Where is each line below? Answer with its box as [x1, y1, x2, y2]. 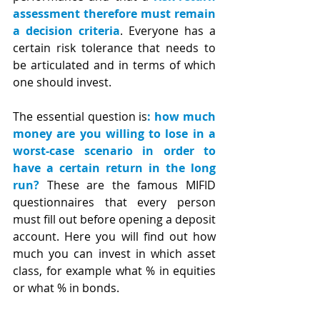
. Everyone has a [120, 23, 216, 39]
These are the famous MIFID [39, 177, 216, 194]
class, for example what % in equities [13, 263, 216, 279]
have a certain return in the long [13, 160, 216, 176]
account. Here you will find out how [13, 229, 216, 245]
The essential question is [13, 109, 148, 125]
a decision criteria [13, 23, 120, 39]
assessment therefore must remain [13, 6, 216, 22]
